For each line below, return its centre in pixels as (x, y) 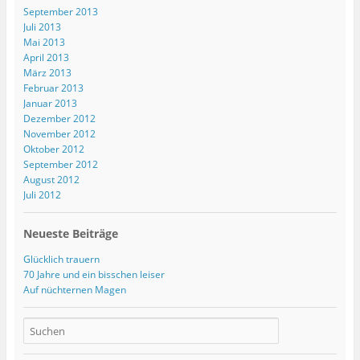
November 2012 (59, 134)
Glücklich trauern (61, 259)
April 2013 (46, 58)
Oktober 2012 (53, 149)
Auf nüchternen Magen (74, 289)
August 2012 (51, 180)
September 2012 (60, 165)
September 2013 (60, 12)
